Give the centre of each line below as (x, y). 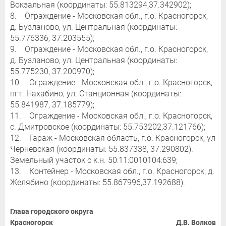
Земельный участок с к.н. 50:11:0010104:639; (94, 160)
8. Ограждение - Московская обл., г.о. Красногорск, (109, 16)
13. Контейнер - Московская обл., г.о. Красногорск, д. (112, 172)
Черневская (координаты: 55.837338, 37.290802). (102, 149)
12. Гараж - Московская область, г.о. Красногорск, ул (113, 138)
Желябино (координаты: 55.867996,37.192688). (98, 183)
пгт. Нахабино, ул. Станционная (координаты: (96, 94)
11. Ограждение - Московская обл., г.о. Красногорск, (111, 116)
